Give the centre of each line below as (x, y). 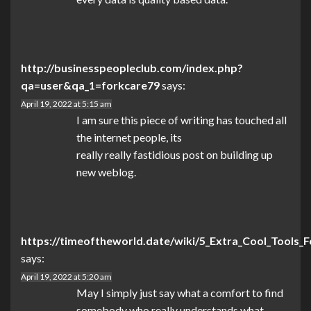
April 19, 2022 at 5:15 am (66, 104)
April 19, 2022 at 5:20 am (66, 277)
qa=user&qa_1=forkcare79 (90, 85)
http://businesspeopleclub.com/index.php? (132, 68)
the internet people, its (129, 137)
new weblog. (106, 172)
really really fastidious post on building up (175, 155)
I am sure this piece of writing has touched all (182, 120)
